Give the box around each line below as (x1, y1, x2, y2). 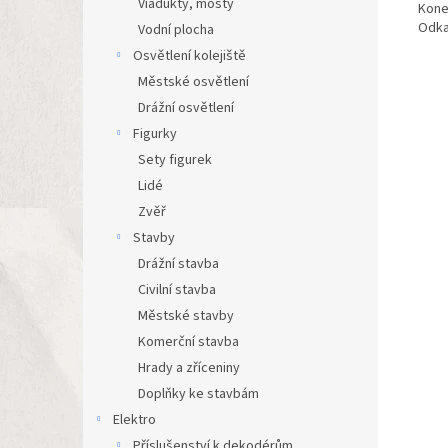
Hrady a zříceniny (138, 358, 240, 378)
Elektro (113, 410, 156, 430)
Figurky (133, 124, 177, 144)
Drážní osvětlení (138, 98, 234, 118)
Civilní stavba (138, 280, 216, 300)
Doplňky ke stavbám (138, 384, 259, 404)
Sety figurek (138, 150, 212, 170)
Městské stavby (138, 306, 234, 326)
